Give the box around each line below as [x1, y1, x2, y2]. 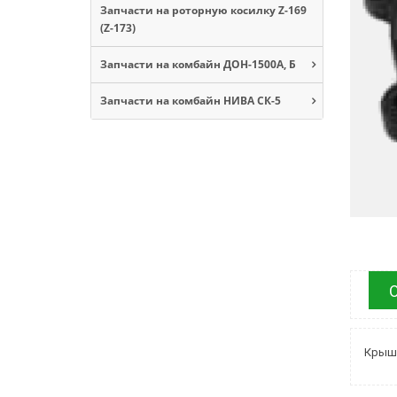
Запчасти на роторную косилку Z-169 [100, 2, 307, 18]
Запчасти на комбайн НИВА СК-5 [100, 92, 281, 108]
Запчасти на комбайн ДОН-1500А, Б [100, 56, 296, 72]
